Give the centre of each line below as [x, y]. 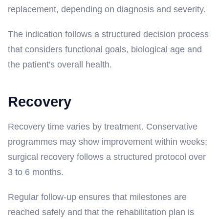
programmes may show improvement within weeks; [108, 142]
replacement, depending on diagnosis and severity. [107, 9]
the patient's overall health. [60, 64]
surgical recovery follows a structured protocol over [107, 157]
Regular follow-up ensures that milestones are [97, 197]
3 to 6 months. [36, 172]
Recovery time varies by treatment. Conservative [103, 126]
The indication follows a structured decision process [108, 34]
